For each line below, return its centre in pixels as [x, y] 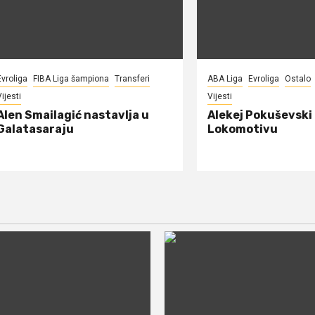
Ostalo [297, 79]
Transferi [132, 79]
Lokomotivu [242, 129]
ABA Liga [225, 79]
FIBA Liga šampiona [71, 79]
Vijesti [219, 96]
